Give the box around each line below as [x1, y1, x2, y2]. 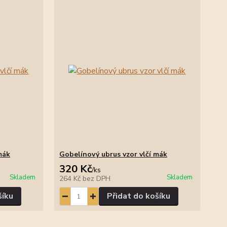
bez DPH [82, 174, 110, 183]
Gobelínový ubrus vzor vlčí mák [59, 149, 167, 159]
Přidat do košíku [106, 191, 170, 202]
